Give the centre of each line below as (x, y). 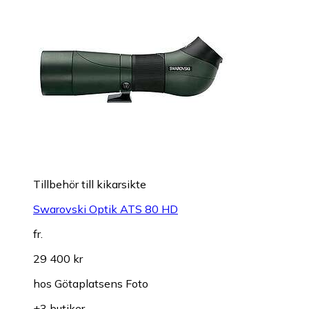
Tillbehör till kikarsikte (90, 185)
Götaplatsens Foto (101, 284)
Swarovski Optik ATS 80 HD (106, 209)
